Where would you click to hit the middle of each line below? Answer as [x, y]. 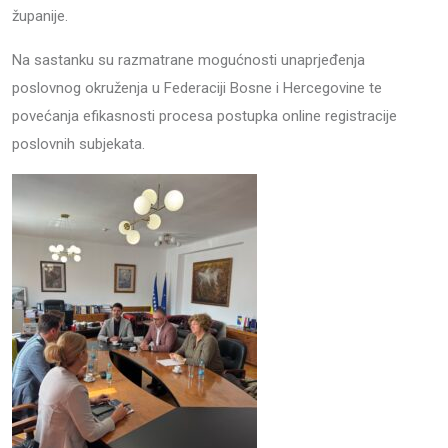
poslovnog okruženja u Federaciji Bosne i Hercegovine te [197, 88]
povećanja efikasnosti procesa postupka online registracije [204, 116]
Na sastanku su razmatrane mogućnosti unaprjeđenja [188, 60]
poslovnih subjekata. [78, 144]
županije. [40, 16]
